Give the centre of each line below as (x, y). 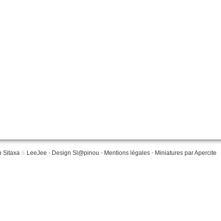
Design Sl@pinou (75, 153)
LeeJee (37, 153)
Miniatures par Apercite (186, 153)
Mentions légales (127, 153)
